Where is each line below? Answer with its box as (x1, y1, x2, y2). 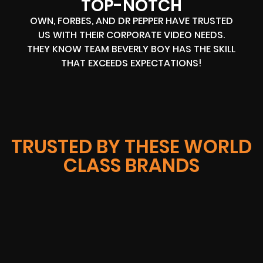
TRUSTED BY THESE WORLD (11, 133, 252, 160)
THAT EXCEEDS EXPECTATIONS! (60, 56, 202, 70)
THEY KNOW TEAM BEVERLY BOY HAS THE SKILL (27, 42, 236, 56)
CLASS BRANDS (63, 152, 200, 179)
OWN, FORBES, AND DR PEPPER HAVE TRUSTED (29, 14, 233, 28)
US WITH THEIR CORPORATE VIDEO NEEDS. (38, 28, 225, 42)
